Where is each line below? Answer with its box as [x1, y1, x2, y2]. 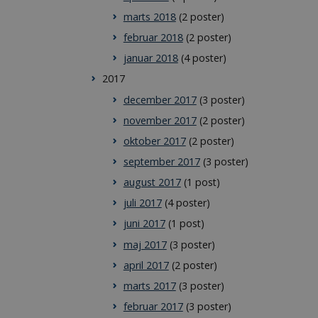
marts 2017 [123, 278, 176, 292]
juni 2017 [123, 216, 165, 231]
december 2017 [123, 92, 197, 106]
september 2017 [123, 154, 200, 168]
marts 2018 [123, 9, 176, 23]
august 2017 [123, 175, 181, 190]
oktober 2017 [123, 133, 186, 148]
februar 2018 [123, 31, 183, 45]
